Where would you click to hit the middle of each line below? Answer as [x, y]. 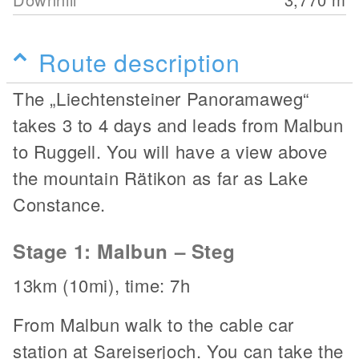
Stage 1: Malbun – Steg [124, 251]
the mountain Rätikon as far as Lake [161, 177]
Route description [139, 62]
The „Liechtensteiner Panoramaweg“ [161, 98]
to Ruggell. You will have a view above [170, 151]
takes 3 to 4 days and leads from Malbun [178, 125]
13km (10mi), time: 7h [102, 285]
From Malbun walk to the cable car [153, 324]
